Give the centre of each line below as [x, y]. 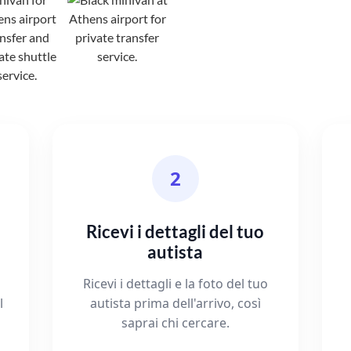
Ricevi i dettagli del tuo [175, 232]
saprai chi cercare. [175, 323]
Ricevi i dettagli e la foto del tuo [175, 284]
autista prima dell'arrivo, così [175, 304]
